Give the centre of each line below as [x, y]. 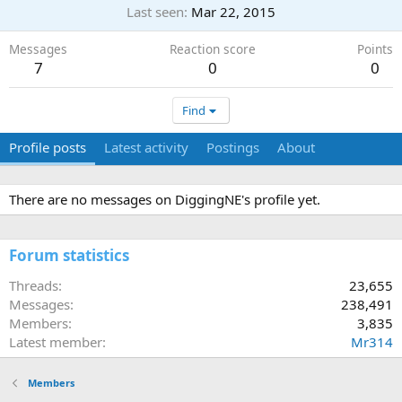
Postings [233, 147]
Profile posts [48, 147]
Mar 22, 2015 [233, 12]
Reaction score [212, 49]
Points [375, 49]
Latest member [56, 342]
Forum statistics [69, 255]
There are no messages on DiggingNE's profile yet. [165, 199]
